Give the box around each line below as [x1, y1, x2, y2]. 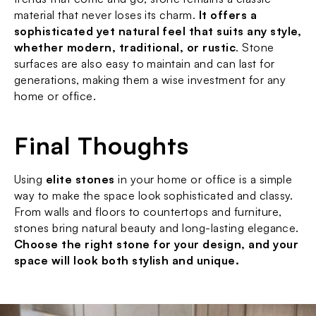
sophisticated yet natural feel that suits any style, [14, 24, 302, 38]
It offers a [198, 8, 257, 22]
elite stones [45, 172, 115, 186]
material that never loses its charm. [14, 8, 199, 22]
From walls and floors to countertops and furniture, [14, 205, 282, 219]
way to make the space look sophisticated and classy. [14, 188, 293, 202]
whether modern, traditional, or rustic [14, 40, 236, 54]
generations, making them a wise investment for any [14, 73, 286, 87]
